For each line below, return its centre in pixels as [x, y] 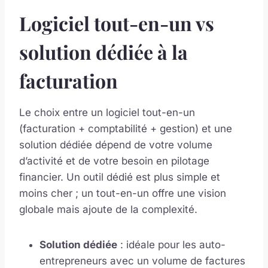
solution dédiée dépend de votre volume [116, 144]
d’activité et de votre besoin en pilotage [114, 161]
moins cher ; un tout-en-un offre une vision [123, 193]
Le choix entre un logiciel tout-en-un [107, 112]
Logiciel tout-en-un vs [117, 23]
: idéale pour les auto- [171, 244]
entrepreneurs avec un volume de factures [142, 261]
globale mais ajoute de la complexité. [108, 209]
